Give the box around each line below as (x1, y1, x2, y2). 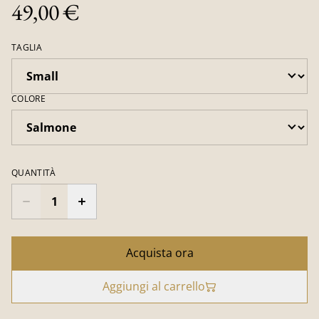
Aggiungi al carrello (103, 278, 205, 294)
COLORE (11, 93, 46, 105)
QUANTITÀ (11, 167, 56, 179)
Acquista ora (125, 245, 194, 261)
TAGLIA (11, 41, 42, 53)
